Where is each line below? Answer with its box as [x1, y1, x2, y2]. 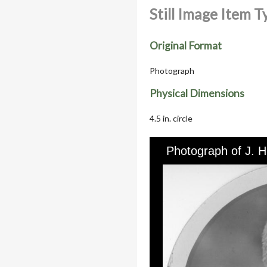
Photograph [150, 65, 194, 76]
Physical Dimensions [150, 87, 244, 100]
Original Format [150, 39, 222, 52]
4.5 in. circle [150, 113, 193, 124]
